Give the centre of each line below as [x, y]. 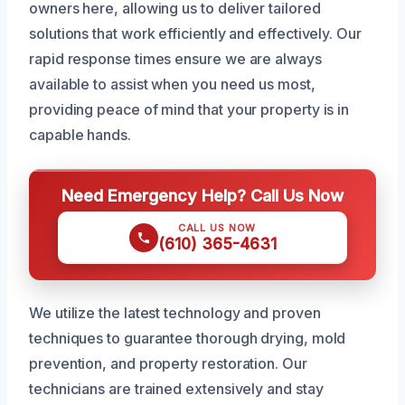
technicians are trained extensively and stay [176, 389]
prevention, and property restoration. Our [168, 364]
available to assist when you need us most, [172, 85]
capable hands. [80, 135]
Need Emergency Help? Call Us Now [202, 196]
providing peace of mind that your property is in [189, 110]
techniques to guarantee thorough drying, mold [188, 339]
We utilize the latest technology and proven [175, 313]
